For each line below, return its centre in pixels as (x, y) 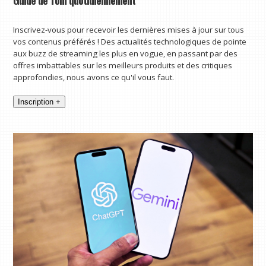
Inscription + (39, 102)
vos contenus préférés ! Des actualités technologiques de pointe (130, 41)
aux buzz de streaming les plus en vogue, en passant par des (126, 53)
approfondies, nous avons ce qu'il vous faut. (94, 77)
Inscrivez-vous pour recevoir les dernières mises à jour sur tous (129, 29)
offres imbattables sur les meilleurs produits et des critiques (123, 65)
